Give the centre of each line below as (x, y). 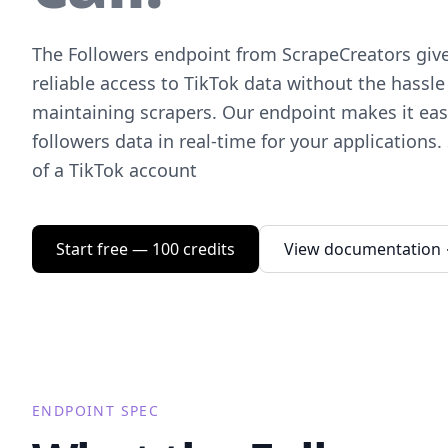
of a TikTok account (114, 170)
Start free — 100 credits (145, 249)
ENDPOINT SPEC (96, 410)
